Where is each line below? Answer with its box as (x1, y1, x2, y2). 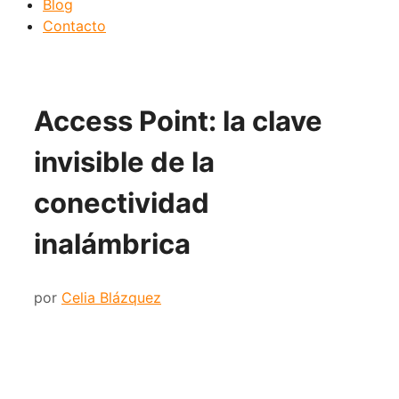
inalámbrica (34, 226, 191, 260)
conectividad (34, 185, 209, 219)
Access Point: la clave (34, 103, 322, 137)
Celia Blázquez (61, 289, 161, 307)
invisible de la (34, 144, 215, 178)
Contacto (43, 17, 106, 35)
